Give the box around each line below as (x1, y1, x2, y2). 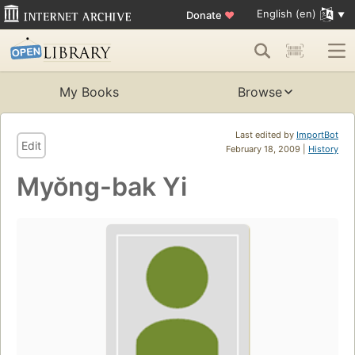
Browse (238, 84, 282, 101)
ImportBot (296, 129, 338, 141)
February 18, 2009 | (226, 143, 308, 155)
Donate (185, 8, 224, 21)
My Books (59, 84, 119, 101)
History (308, 143, 338, 155)
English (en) (256, 7, 316, 21)
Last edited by (235, 129, 296, 141)
